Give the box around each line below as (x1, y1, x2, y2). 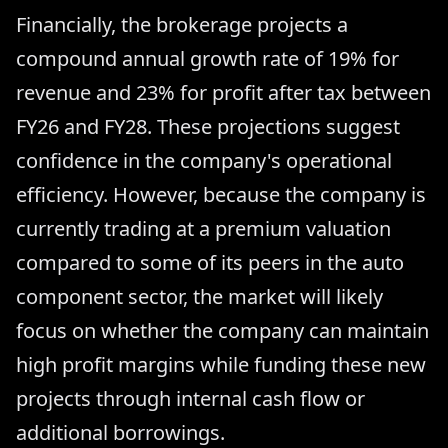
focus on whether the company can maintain (16, 316, 429, 344)
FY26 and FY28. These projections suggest (16, 112, 400, 140)
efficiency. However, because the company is (16, 180, 426, 208)
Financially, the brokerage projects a (16, 10, 348, 38)
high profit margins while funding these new (16, 350, 426, 378)
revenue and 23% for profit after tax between (16, 78, 431, 106)
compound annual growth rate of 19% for (16, 44, 399, 72)
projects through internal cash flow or (16, 384, 365, 412)
